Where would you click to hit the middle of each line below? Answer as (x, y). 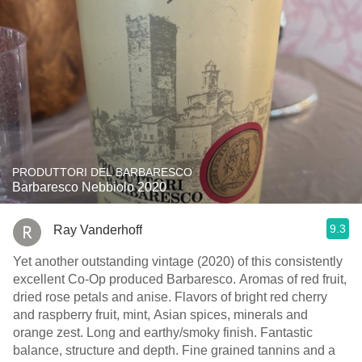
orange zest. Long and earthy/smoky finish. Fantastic (50, 333)
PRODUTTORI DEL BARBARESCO (102, 172)
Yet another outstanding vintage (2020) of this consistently (178, 261)
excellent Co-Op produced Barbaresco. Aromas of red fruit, (126, 279)
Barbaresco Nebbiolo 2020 (89, 187)
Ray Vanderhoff (98, 229)
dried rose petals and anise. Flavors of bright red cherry (94, 297)
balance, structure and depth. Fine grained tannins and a (97, 350)
